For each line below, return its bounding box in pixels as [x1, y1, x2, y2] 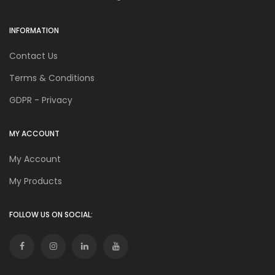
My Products [9, 174, 62, 187]
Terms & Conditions [9, 71, 95, 84]
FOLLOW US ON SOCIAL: [9, 209, 93, 220]
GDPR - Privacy [9, 93, 72, 106]
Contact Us [9, 49, 58, 62]
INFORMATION [9, 25, 59, 36]
